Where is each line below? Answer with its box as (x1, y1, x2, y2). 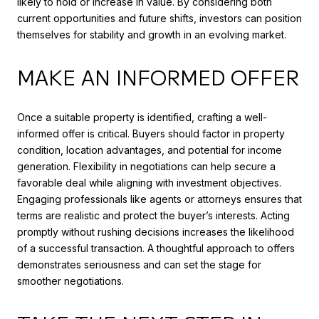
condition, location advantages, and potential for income (17, 144, 282, 157)
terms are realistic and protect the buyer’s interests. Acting (17, 209, 290, 222)
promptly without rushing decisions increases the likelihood (17, 226, 294, 239)
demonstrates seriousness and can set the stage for (17, 258, 261, 271)
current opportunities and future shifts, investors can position (17, 12, 302, 25)
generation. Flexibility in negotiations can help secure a (17, 160, 276, 173)
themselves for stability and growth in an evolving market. (17, 28, 286, 41)
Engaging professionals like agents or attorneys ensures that (17, 193, 302, 206)
